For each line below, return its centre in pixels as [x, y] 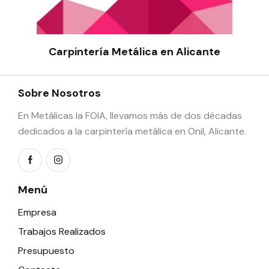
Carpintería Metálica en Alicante [134, 51]
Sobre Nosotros [59, 93]
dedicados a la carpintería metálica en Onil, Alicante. [132, 131]
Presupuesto [46, 250]
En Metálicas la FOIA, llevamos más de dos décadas [130, 115]
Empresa [37, 212]
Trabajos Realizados [62, 231]
